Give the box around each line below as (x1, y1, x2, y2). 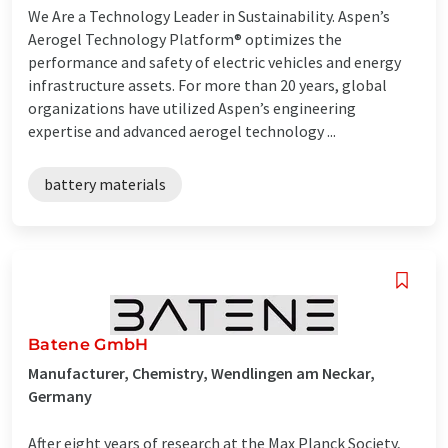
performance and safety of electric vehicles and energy (28, 51, 401, 72)
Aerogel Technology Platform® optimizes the (28, 28, 342, 49)
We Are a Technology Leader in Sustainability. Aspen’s (28, 5, 390, 26)
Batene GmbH (28, 334, 149, 354)
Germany (28, 385, 92, 406)
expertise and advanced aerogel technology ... (28, 120, 336, 141)
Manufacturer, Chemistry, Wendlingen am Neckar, (28, 362, 375, 383)
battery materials (44, 173, 166, 194)
